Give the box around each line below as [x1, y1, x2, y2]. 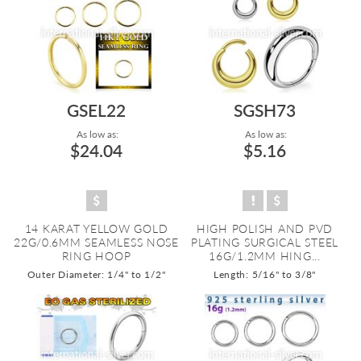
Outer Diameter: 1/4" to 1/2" [27, 268, 166, 280]
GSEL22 [67, 100, 126, 120]
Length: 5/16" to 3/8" [213, 268, 317, 280]
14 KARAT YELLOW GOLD [24, 222, 168, 235]
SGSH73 [234, 100, 296, 120]
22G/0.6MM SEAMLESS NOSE [14, 235, 179, 249]
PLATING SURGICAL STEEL [190, 235, 339, 249]
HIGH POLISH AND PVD [197, 222, 333, 235]
